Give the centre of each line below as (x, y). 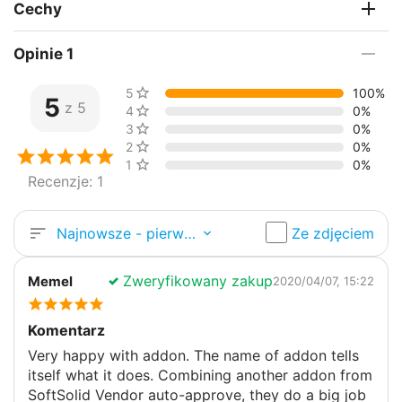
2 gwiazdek (160, 147)
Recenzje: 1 (65, 182)
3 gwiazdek (161, 129)
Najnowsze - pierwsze (190, 233)
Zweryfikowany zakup (196, 281)
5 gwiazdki (158, 93)
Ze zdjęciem (333, 234)
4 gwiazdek (161, 111)
